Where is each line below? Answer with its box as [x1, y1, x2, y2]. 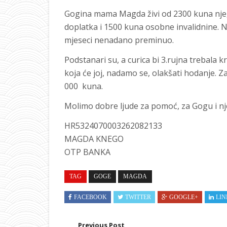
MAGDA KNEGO [64, 133, 124, 144]
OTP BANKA [64, 146, 110, 158]
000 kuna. [64, 81, 103, 92]
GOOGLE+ [169, 194, 198, 201]
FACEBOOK [74, 194, 107, 201]
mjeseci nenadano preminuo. [64, 34, 174, 46]
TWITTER [125, 194, 151, 201]
